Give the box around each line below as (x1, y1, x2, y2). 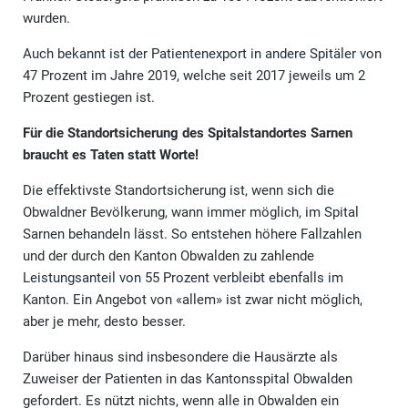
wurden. (23, 9, 70, 26)
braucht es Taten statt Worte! (23, 146, 199, 163)
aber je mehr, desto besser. (23, 312, 186, 330)
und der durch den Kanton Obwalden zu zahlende (23, 247, 314, 264)
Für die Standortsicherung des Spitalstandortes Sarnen (23, 124, 352, 141)
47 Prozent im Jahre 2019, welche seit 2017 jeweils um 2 (23, 66, 365, 84)
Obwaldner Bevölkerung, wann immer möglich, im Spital (23, 203, 359, 220)
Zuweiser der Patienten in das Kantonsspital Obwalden (23, 370, 352, 387)
